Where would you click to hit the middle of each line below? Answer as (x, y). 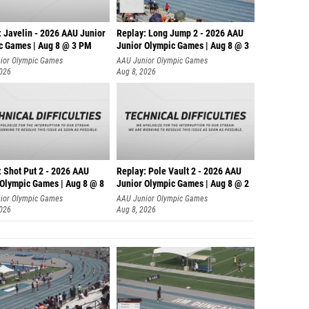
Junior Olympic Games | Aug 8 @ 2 (183, 184)
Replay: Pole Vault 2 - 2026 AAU (179, 171)
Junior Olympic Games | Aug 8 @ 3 (183, 46)
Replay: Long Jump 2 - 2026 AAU (180, 33)
